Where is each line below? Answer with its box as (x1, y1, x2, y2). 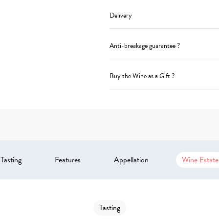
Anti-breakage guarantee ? (109, 40, 180, 51)
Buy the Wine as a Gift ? (109, 70, 175, 81)
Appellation (114, 153, 149, 166)
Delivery (109, 10, 132, 21)
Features (55, 153, 81, 166)
